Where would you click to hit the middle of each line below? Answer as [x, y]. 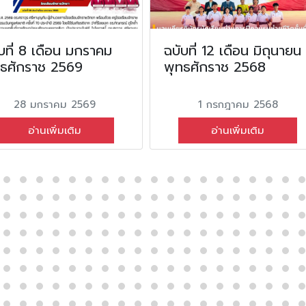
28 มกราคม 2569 [54, 104]
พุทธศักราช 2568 [214, 67]
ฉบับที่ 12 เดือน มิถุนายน [232, 50]
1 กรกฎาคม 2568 [238, 104]
